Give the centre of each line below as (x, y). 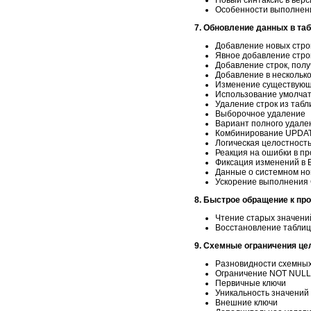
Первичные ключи (251, 283)
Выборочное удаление (260, 114)
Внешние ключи (246, 302)
